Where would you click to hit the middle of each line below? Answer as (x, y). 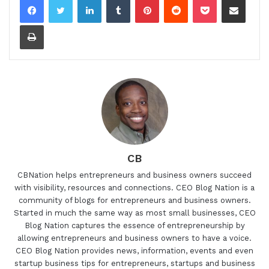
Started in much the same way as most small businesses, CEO (134, 213)
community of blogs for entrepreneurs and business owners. (134, 201)
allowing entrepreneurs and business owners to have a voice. (134, 238)
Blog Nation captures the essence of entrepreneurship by (134, 226)
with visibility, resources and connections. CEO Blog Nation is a (134, 188)
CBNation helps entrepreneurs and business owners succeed (134, 175)
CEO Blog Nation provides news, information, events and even (134, 251)
